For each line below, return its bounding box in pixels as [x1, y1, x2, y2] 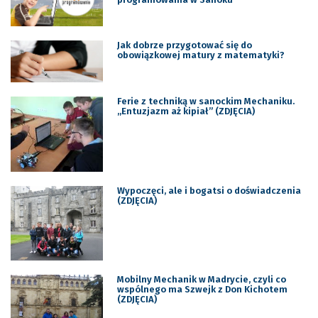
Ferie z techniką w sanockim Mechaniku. [116, 96, 295, 107]
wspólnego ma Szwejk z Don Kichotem [116, 284, 287, 295]
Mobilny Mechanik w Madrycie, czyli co [116, 274, 286, 285]
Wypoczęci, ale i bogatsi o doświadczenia [116, 185, 301, 196]
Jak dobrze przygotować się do [116, 40, 252, 51]
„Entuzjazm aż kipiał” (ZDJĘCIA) [116, 106, 255, 117]
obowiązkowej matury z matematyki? [116, 50, 285, 61]
